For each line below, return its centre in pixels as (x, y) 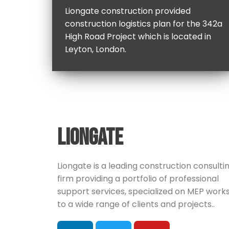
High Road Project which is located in (138, 37)
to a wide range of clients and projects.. (136, 204)
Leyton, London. (96, 49)
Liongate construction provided (128, 11)
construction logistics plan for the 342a (144, 24)
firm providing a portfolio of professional (138, 179)
